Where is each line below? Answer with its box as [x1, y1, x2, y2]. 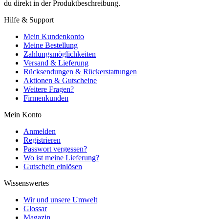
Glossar [23, 204, 47, 213]
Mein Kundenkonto [23, 32, 84, 41]
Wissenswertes [4, 179, 49, 188]
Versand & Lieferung [23, 59, 88, 67]
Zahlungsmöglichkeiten [23, 50, 96, 59]
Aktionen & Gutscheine [23, 76, 97, 85]
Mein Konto [4, 110, 42, 119]
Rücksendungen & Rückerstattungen [23, 67, 137, 76]
